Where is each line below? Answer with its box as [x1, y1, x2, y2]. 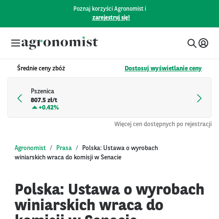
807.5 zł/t [31, 97, 57, 104]
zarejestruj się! [92, 15, 130, 21]
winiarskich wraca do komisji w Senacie [15, 154, 121, 161]
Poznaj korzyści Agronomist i [73, 6, 146, 12]
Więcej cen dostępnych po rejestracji [114, 121, 212, 128]
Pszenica [31, 88, 54, 95]
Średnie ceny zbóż [17, 66, 65, 72]
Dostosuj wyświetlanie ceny [125, 66, 202, 72]
